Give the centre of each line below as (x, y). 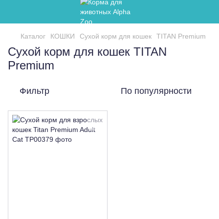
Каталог (33, 36)
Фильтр (34, 91)
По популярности (156, 91)
